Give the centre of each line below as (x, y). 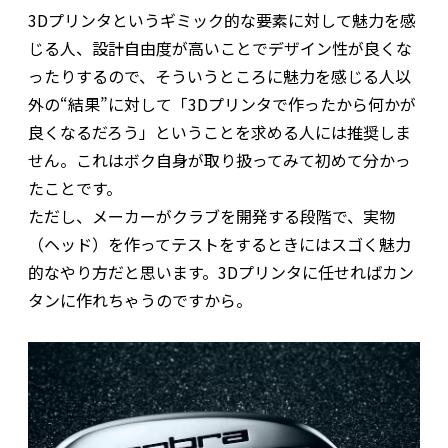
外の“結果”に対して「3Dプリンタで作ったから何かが (222, 103)
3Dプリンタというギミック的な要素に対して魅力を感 (222, 19)
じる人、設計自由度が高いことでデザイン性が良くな (220, 47)
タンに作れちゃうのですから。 (140, 299)
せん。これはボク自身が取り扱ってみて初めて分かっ (219, 159)
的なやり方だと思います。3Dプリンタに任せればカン (221, 271)
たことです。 (75, 187)
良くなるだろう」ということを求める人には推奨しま (219, 131)
